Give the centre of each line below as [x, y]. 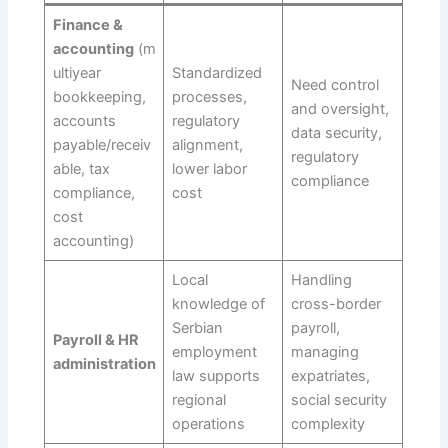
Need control [334, 85]
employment [214, 352]
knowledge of [218, 304]
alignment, [207, 145]
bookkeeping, [99, 97]
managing [324, 352]
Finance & [87, 25]
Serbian [197, 328]
